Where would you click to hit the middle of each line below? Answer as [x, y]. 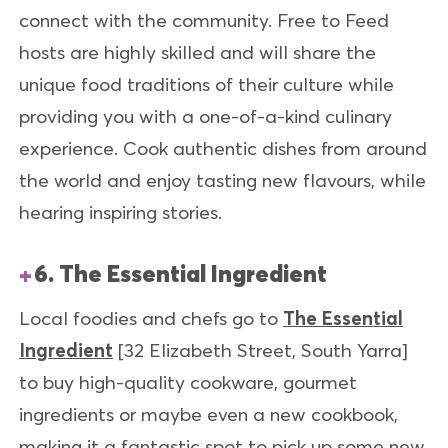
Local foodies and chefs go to [151, 318]
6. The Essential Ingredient [180, 274]
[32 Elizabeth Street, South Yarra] [260, 350]
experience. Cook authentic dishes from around [223, 147]
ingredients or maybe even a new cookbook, [208, 414]
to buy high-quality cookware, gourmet [188, 382]
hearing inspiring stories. [120, 211]
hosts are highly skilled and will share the [197, 51]
